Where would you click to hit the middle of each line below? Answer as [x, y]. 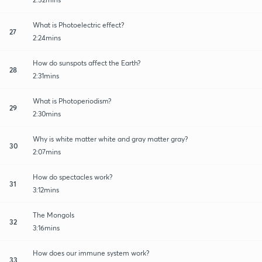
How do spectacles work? [73, 177]
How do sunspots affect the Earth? [87, 63]
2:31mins [46, 75]
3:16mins [46, 227]
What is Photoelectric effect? [78, 25]
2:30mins [47, 113]
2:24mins [47, 37]
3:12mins [46, 189]
